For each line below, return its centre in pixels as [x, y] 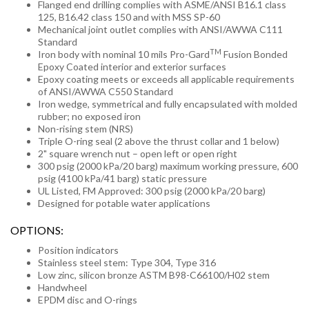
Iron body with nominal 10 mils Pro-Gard [124, 54]
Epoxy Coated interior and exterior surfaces [132, 67]
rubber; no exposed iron [89, 116]
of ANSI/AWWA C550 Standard [106, 91]
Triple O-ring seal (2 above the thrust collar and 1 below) [159, 141]
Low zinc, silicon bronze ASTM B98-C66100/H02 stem [155, 275]
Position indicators [78, 250]
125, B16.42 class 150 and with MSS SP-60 [129, 17]
